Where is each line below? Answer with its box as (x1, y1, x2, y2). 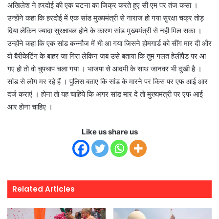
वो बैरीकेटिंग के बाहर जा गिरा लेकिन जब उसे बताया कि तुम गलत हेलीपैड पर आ (7, 51, 206, 61)
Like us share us (81, 127, 138, 137)
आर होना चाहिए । (7, 102, 53, 112)
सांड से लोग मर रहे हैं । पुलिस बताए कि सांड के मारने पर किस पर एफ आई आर (7, 77, 208, 87)
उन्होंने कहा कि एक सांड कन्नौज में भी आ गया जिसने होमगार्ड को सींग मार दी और (7, 39, 212, 48)
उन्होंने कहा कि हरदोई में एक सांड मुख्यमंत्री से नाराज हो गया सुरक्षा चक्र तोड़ (7, 13, 204, 23)
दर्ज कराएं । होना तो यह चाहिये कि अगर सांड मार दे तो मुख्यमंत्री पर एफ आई (7, 89, 203, 99)
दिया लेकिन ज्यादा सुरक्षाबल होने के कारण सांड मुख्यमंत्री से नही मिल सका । (7, 26, 202, 36)
